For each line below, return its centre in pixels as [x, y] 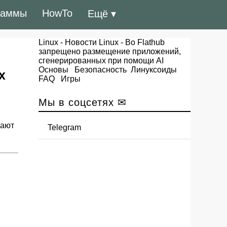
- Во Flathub [142, 42]
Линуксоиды [154, 70]
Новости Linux [92, 42]
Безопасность [101, 70]
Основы [53, 70]
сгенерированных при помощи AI [101, 61]
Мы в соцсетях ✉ [83, 102]
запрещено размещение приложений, [110, 51]
